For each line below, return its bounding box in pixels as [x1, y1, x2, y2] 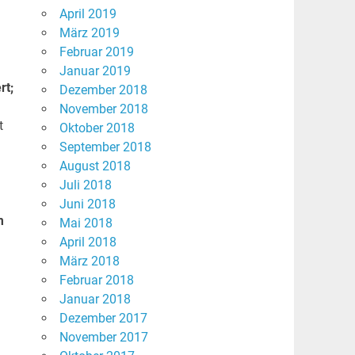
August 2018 [59, 158, 131, 174]
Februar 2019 [59, 44, 134, 60]
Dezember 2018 [59, 82, 147, 98]
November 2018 [59, 101, 148, 117]
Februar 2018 [59, 273, 134, 288]
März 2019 [59, 25, 120, 41]
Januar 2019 [59, 63, 131, 79]
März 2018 [59, 254, 120, 269]
